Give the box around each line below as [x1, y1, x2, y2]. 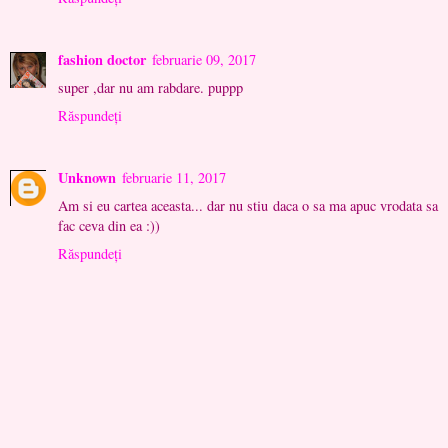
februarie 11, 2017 [122, 167, 226, 187]
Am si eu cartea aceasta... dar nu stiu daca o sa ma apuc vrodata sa [58, 195, 438, 215]
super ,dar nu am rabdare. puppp [58, 77, 243, 97]
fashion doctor [58, 48, 146, 70]
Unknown [58, 166, 116, 188]
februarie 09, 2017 [152, 49, 256, 69]
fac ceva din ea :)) [58, 215, 160, 235]
